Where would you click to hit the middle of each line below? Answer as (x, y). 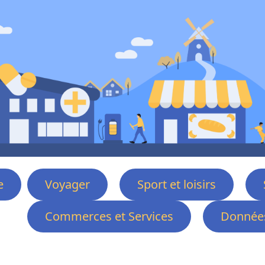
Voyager (67, 184)
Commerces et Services (109, 216)
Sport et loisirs (177, 184)
